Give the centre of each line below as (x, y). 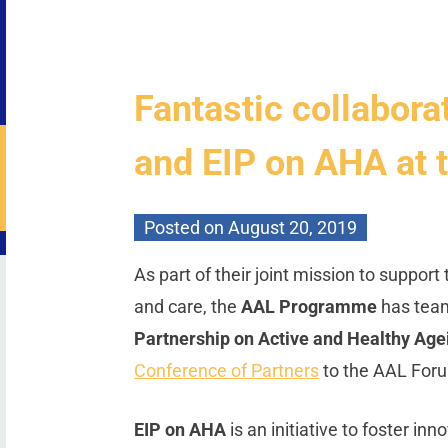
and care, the (188, 307)
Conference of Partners (227, 371)
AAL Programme (311, 307)
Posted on (186, 228)
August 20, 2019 (293, 228)
